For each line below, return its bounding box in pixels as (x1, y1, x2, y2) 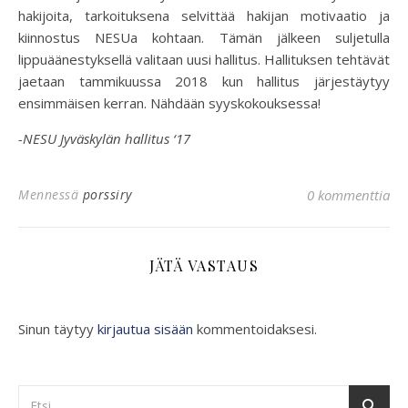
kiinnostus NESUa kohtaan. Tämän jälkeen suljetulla (18, 27, 390, 46)
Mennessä (18, 185, 83, 203)
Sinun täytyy (18, 319, 97, 338)
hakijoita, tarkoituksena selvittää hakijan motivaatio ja (18, 5, 390, 25)
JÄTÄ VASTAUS (149, 255, 259, 275)
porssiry (82, 185, 132, 203)
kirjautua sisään (97, 319, 193, 338)
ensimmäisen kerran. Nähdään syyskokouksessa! (18, 93, 321, 112)
